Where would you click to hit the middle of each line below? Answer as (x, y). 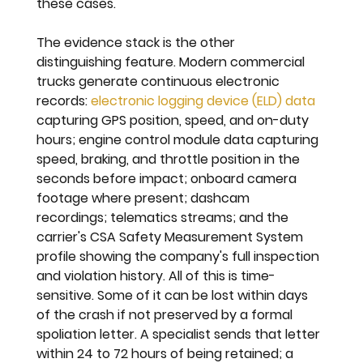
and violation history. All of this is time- (156, 275)
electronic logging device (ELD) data (203, 100)
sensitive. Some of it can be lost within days (174, 295)
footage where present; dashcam (145, 198)
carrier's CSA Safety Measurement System (172, 237)
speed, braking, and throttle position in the (170, 159)
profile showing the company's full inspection (180, 256)
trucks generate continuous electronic (160, 81)
